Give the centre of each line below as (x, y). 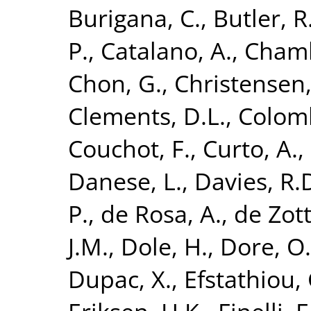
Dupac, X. (120, 278)
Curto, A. (250, 148)
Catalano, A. (166, 50)
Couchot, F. (129, 148)
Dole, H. (164, 246)
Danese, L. (125, 180)
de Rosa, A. (161, 213)
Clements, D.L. (147, 115)
